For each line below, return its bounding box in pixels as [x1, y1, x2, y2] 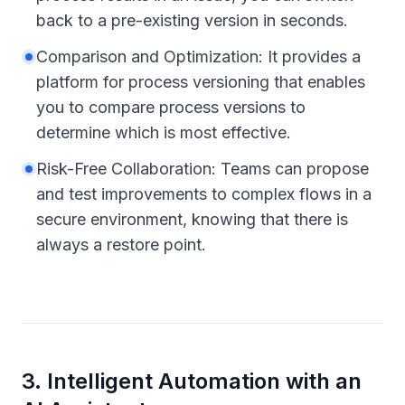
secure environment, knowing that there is [36, 210, 348, 229]
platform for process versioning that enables [36, 72, 365, 91]
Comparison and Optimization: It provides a [36, 47, 361, 66]
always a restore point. [36, 235, 206, 254]
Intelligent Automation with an [47, 368, 362, 394]
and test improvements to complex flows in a [36, 184, 372, 203]
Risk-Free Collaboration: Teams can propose [36, 159, 369, 178]
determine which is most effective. [36, 123, 291, 142]
